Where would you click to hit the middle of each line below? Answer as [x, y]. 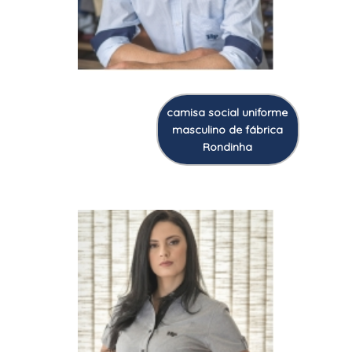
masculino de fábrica [227, 129]
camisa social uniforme [227, 112]
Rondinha [227, 147]
